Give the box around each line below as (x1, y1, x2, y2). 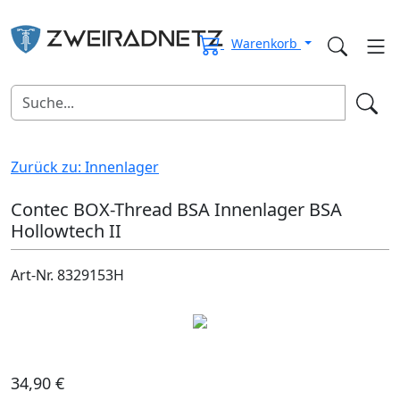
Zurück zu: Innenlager (11, 156, 159, 177)
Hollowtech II (11, 218, 121, 243)
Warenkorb (231, 35, 302, 53)
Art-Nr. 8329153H (11, 264, 124, 285)
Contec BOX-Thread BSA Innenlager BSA (11, 196, 342, 221)
